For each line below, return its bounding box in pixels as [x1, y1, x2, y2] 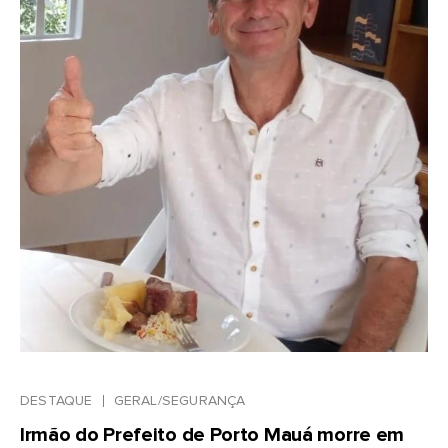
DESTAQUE [20, 393, 93, 408]
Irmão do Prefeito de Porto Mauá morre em [20, 424, 405, 445]
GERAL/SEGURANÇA [113, 393, 246, 408]
